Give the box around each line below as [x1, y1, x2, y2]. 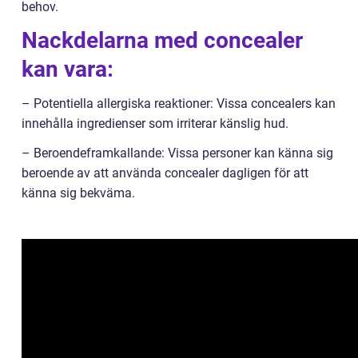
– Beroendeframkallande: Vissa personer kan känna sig [22, 145, 333, 161]
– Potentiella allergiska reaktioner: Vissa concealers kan [22, 95, 336, 111]
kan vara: [22, 55, 113, 82]
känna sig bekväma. [22, 185, 135, 201]
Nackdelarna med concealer [22, 26, 303, 54]
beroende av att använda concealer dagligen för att [22, 165, 308, 181]
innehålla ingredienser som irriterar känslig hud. [22, 115, 288, 131]
